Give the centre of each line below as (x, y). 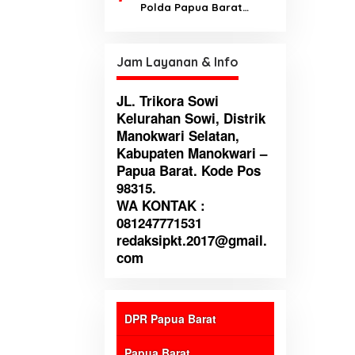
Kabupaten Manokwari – (192, 153)
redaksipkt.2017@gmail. (192, 240)
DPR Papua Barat (170, 319)
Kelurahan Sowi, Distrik (191, 118)
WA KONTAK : (161, 206)
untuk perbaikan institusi (205, 42)
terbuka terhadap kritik (202, 25)
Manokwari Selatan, (178, 136)
